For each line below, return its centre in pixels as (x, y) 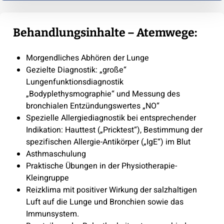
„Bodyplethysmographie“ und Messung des (103, 94)
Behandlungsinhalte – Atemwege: (105, 32)
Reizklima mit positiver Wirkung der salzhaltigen (111, 190)
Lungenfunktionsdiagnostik (74, 82)
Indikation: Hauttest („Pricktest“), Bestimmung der (114, 130)
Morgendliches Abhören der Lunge (87, 58)
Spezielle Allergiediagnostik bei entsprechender (111, 118)
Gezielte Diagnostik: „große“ (76, 70)
